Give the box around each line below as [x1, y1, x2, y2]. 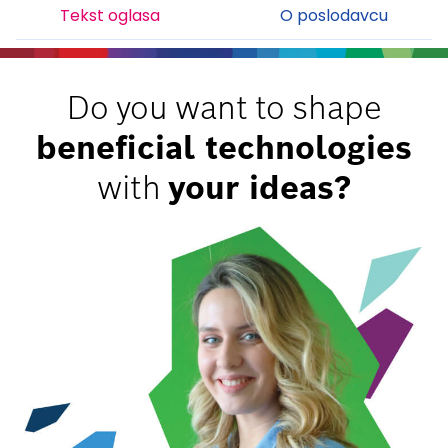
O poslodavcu [280, 4, 388, 27]
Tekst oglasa [60, 4, 160, 27]
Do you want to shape [66, 87, 382, 128]
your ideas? [167, 167, 352, 208]
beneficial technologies [36, 127, 412, 168]
